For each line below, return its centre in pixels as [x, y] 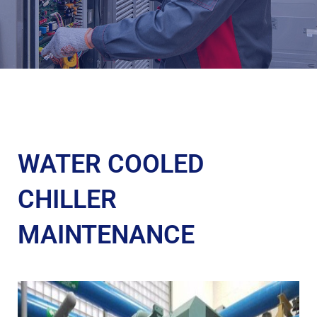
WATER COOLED [111, 164]
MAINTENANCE [106, 235]
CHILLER [67, 200]
